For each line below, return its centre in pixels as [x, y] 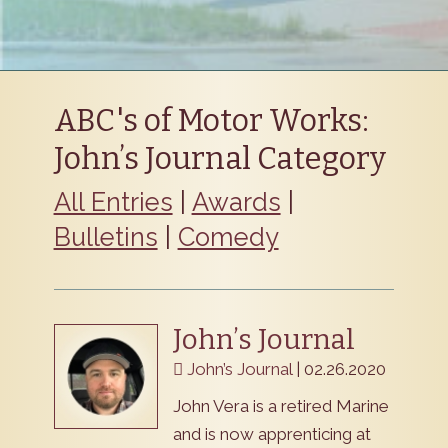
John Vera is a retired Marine [280, 405]
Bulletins [105, 237]
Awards [236, 202]
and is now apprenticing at [271, 433]
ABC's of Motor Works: [211, 120]
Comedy [228, 237]
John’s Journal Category [219, 158]
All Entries [113, 202]
